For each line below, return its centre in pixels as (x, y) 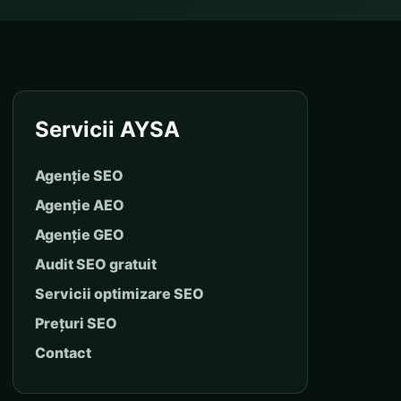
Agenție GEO (80, 234)
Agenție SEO (79, 175)
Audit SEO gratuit (96, 264)
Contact (63, 352)
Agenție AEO (80, 205)
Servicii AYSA (107, 129)
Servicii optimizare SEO (119, 293)
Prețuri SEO (76, 323)
